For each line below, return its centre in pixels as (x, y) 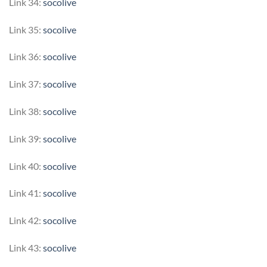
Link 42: (26, 221)
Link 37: (26, 84)
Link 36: (26, 57)
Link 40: (26, 166)
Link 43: (26, 248)
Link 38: (26, 111)
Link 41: (26, 193)
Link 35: (26, 29)
